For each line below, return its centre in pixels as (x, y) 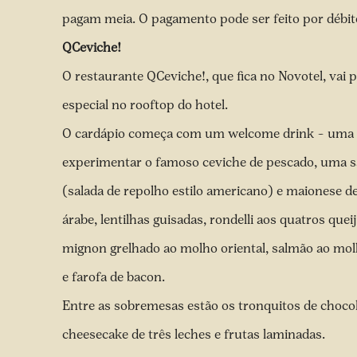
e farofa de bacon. (115, 277)
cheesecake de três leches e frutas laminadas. (195, 334)
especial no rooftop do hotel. (145, 105)
